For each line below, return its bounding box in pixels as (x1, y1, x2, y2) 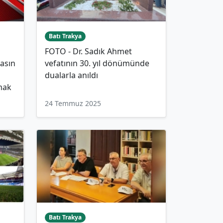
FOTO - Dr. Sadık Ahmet (45, 46, 132, 57)
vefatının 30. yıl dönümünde (45, 58, 149, 69)
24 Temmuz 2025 (45, 99, 101, 109)
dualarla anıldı (45, 70, 98, 81)
